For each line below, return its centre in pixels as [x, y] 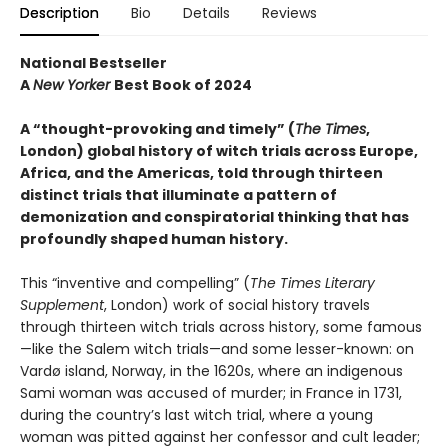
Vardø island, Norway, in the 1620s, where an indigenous [211, 371]
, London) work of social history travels [237, 305]
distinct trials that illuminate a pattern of [178, 195]
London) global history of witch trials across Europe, [219, 151]
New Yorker [73, 85]
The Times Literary [312, 283]
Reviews [289, 13]
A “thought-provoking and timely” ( [157, 129]
